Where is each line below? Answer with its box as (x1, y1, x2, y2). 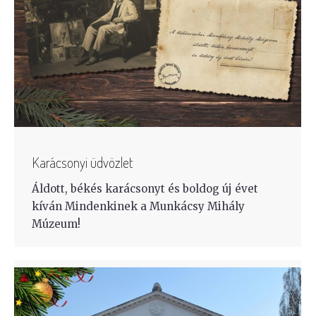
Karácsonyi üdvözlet (32, 152, 133, 171)
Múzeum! (32, 217, 80, 231)
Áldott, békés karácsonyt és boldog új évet (32, 181, 258, 195)
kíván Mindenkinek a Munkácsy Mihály (32, 199, 245, 213)
